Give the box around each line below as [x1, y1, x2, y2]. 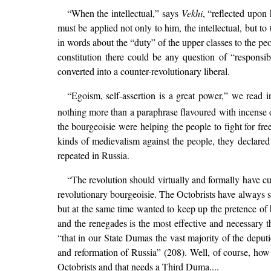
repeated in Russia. [57, 149, 129, 162]
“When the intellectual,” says [67, 7, 181, 20]
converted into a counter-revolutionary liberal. [57, 65, 230, 78]
